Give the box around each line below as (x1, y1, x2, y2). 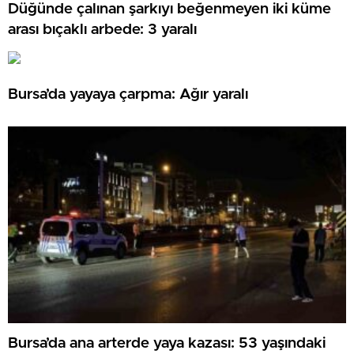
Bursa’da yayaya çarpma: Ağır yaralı (8, 86, 248, 102)
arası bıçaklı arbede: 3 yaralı (8, 21, 197, 37)
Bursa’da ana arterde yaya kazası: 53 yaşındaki (8, 335, 326, 351)
